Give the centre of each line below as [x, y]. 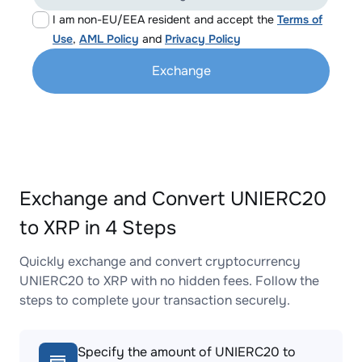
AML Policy [109, 39]
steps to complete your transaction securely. [155, 300]
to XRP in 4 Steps [98, 228]
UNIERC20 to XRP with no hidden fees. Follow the [169, 281]
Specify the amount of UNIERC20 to [187, 352]
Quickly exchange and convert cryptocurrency [160, 261]
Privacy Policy [203, 39]
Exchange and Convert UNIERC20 [173, 199]
